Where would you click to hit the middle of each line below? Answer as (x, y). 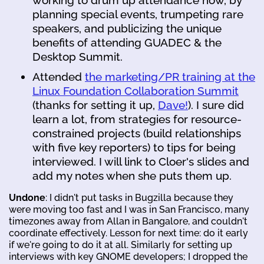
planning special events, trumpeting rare (138, 14)
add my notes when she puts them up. (132, 175)
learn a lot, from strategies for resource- (137, 119)
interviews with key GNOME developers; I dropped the (128, 256)
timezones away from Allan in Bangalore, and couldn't (128, 221)
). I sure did (216, 105)
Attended (59, 76)
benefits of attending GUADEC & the (127, 42)
